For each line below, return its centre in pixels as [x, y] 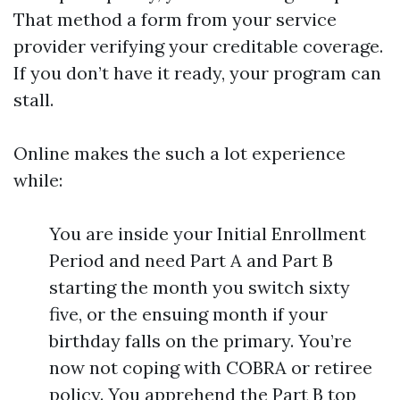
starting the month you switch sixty [200, 287]
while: [38, 180]
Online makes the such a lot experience [179, 153]
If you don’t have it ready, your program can [197, 73]
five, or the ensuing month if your [188, 314]
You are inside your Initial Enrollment [208, 233]
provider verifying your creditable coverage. [198, 46]
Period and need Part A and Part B [191, 260]
